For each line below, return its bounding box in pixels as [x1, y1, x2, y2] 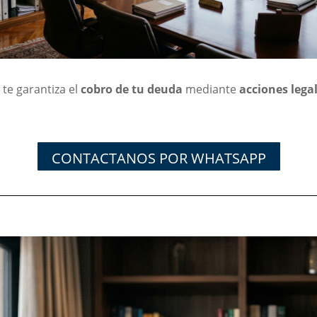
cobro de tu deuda [81, 81, 183, 97]
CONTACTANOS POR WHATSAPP [51, 148, 266, 168]
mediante [183, 81, 240, 97]
